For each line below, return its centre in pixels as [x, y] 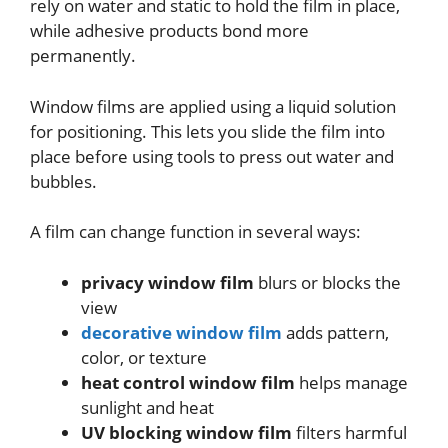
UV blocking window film [186, 432]
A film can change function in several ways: [195, 232]
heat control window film [188, 382]
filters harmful [349, 432]
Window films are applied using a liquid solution [213, 106]
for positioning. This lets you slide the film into [207, 131]
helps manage [351, 382]
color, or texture [144, 357]
